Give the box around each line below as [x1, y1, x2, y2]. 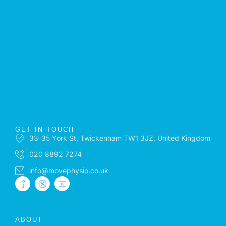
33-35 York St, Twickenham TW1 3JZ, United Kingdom [29, 134, 210, 142]
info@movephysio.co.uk [29, 166, 108, 175]
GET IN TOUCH [15, 126, 74, 133]
